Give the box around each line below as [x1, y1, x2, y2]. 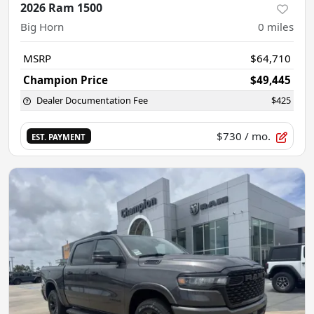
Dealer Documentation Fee [36, 94, 148, 107]
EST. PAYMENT [32, 131, 86, 142]
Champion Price [23, 73, 108, 87]
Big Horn [20, 20, 64, 34]
